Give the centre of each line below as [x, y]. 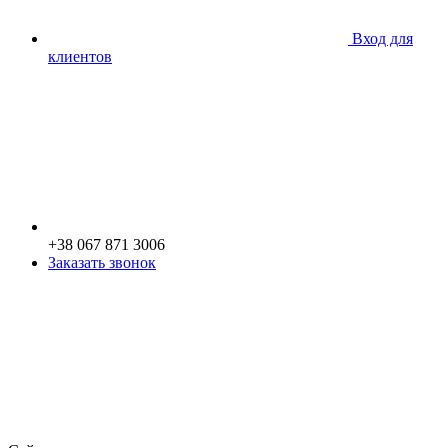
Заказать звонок [102, 262]
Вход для [382, 38]
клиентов [80, 56]
